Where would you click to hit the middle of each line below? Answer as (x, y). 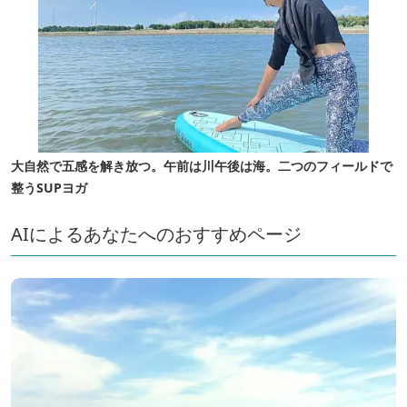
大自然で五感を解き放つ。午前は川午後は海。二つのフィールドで (202, 166)
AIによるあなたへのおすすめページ (156, 234)
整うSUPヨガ (49, 188)
